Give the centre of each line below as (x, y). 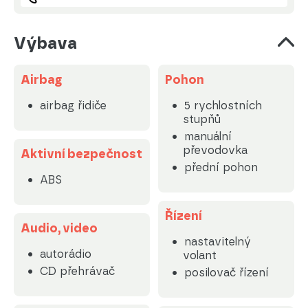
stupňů (201, 119)
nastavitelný (217, 242)
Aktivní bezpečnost (81, 154)
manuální (208, 136)
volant (199, 255)
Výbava (45, 43)
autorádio (65, 254)
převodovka (215, 150)
